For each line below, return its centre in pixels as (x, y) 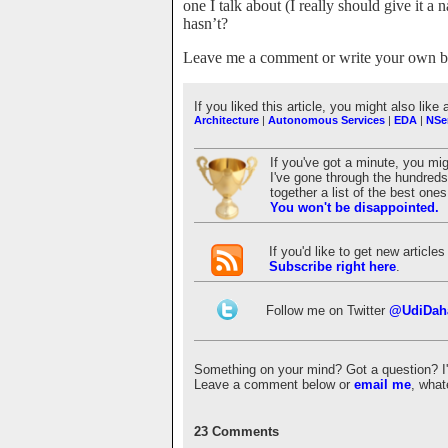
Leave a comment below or (274, 384)
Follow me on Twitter (327, 310)
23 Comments (236, 432)
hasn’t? (205, 23)
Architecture (226, 120)
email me (382, 384)
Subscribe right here (332, 266)
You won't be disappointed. (354, 207)
